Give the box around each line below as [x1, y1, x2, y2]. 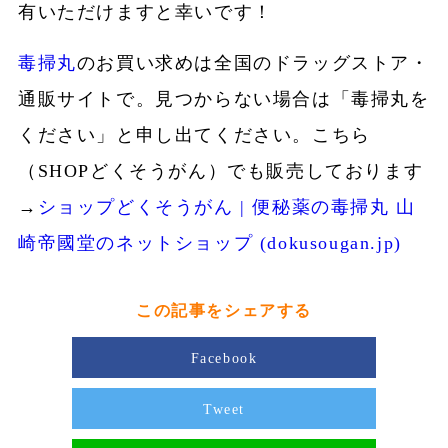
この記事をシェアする [136, 302, 312, 320]
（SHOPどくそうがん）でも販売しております [17, 161, 424, 182]
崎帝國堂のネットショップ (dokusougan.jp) [17, 233, 402, 254]
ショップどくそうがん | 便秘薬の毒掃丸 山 [37, 197, 416, 218]
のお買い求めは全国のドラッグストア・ [76, 53, 430, 74]
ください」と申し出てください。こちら [17, 125, 371, 146]
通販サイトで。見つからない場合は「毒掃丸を [17, 89, 430, 110]
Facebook [190, 351, 258, 367]
